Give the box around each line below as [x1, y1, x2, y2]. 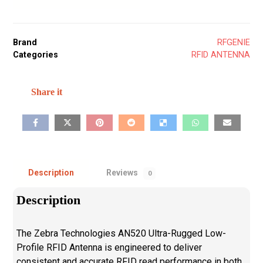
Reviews [106, 167, 140, 177]
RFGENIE [217, 37, 250, 48]
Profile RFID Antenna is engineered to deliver [16, 241, 203, 253]
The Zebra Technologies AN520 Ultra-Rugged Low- [16, 227, 227, 239]
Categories [13, 49, 59, 60]
